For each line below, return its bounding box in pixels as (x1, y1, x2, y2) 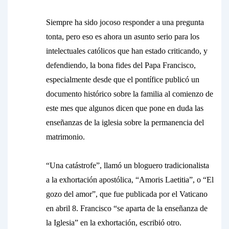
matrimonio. (46, 132, 85, 141)
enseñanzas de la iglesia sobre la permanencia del (46, 118, 204, 127)
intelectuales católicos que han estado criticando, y (46, 47, 208, 55)
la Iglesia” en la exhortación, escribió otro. (46, 218, 181, 227)
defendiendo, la (46, 61, 98, 70)
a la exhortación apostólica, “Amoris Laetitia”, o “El (46, 175, 214, 184)
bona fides (98, 61, 131, 70)
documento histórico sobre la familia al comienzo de (46, 89, 213, 98)
